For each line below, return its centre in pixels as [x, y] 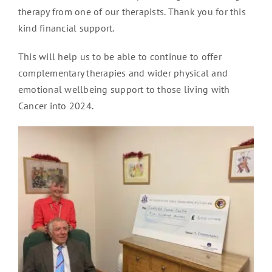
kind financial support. [66, 28]
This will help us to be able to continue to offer [120, 57]
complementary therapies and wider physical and [123, 73]
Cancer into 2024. [56, 106]
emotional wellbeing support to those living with [124, 90]
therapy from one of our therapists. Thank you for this [132, 12]
